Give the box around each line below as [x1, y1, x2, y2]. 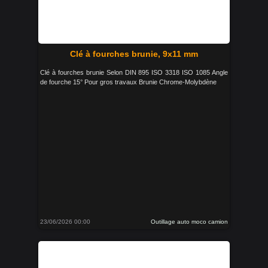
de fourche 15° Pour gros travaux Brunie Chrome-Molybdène [40, 78, 217, 86]
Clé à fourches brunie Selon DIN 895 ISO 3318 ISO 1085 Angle [40, 69, 228, 76]
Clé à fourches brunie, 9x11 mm [70, 49, 198, 59]
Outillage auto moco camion [151, 218, 228, 225]
